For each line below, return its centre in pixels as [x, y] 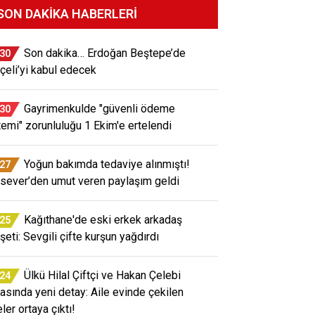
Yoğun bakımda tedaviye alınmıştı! [107, 164]
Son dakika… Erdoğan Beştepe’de [105, 53]
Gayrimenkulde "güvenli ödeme [99, 108]
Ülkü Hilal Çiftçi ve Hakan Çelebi [102, 275]
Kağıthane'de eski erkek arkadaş [103, 219]
